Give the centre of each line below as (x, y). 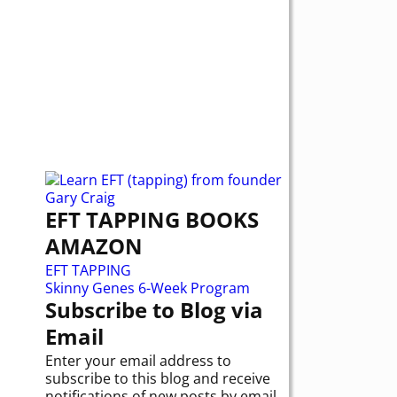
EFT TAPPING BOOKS (152, 219)
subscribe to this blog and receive (158, 379)
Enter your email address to (138, 361)
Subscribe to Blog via (154, 310)
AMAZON (94, 245)
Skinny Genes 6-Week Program (148, 288)
